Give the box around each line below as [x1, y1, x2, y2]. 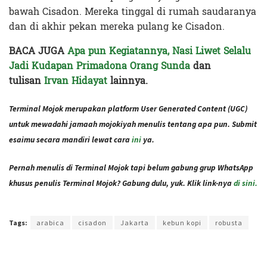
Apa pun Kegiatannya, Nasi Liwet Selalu [67, 42, 251, 60]
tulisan [9, 72, 44, 89]
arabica [36, 218, 64, 227]
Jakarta [120, 218, 149, 227]
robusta [215, 218, 243, 227]
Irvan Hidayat [44, 72, 107, 89]
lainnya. [107, 72, 148, 89]
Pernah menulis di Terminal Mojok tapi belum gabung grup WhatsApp [9, 163, 253, 173]
